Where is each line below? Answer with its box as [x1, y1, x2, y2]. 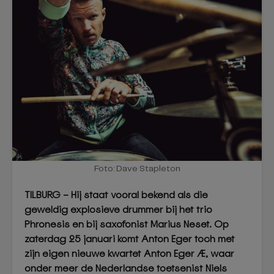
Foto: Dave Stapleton [94, 165, 180, 173]
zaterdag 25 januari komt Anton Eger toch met [24, 232, 235, 245]
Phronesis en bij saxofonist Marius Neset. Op [24, 218, 229, 231]
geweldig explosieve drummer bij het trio [24, 203, 212, 216]
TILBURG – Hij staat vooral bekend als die [24, 188, 208, 201]
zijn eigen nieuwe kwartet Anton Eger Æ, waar [24, 247, 234, 260]
